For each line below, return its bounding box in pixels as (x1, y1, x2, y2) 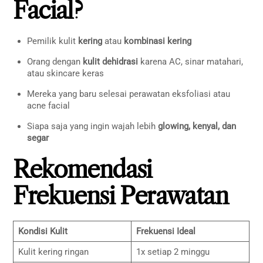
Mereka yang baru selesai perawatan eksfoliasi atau (27, 88, 231, 99)
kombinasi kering (124, 35, 192, 46)
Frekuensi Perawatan (13, 181, 228, 210)
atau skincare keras (27, 68, 104, 79)
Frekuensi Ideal (136, 225, 195, 237)
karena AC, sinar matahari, (138, 56, 244, 67)
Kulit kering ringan (18, 246, 89, 257)
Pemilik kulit (27, 35, 79, 46)
